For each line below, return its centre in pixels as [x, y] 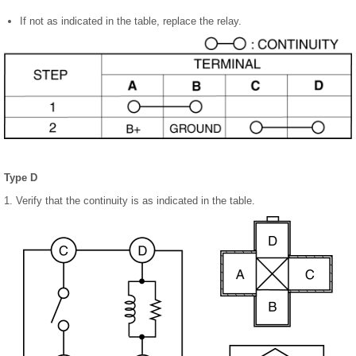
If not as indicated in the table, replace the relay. [131, 21]
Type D [21, 177]
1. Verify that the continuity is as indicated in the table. [130, 200]
